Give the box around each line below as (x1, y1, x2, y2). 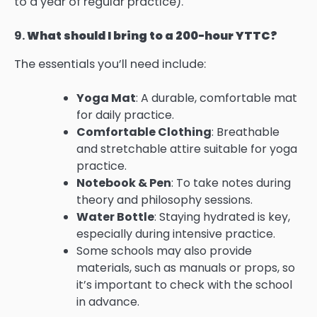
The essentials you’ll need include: (14, 55, 206, 72)
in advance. (76, 294, 139, 310)
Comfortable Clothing (76, 124, 212, 140)
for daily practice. (76, 107, 174, 123)
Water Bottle (76, 209, 154, 225)
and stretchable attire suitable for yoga (76, 141, 297, 157)
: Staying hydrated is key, (154, 209, 290, 225)
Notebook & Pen (76, 175, 171, 191)
